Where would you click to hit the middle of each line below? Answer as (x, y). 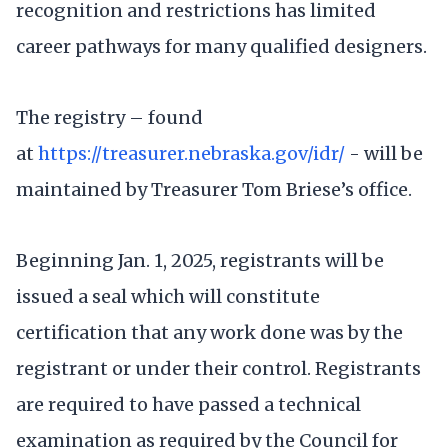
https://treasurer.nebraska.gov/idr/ (191, 153)
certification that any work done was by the (209, 333)
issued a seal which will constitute (168, 297)
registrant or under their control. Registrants (218, 369)
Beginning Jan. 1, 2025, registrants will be (200, 261)
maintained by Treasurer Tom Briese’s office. (214, 189)
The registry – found (109, 117)
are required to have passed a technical (188, 405)
